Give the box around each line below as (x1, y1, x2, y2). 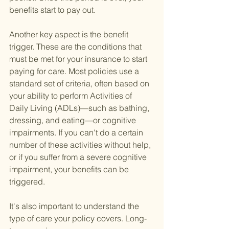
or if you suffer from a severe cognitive (9, 152, 149, 163)
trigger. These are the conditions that (9, 41, 144, 52)
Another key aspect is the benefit (9, 29, 130, 40)
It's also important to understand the (9, 201, 141, 212)
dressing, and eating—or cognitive (9, 115, 138, 126)
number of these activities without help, (9, 140, 153, 150)
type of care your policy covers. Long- (9, 213, 147, 224)
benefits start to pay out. (9, 5, 96, 15)
